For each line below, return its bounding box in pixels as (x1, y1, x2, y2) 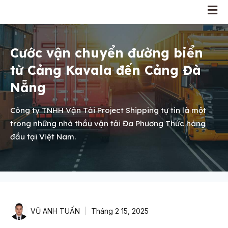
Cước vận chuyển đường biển (10, 45, 203, 61)
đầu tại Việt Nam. (10, 132, 78, 141)
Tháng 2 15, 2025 (91, 206, 149, 215)
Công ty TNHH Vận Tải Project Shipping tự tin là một (10, 105, 206, 115)
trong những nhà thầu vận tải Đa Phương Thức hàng (10, 119, 206, 128)
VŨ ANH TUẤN (31, 206, 80, 215)
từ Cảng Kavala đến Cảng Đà (10, 62, 201, 78)
